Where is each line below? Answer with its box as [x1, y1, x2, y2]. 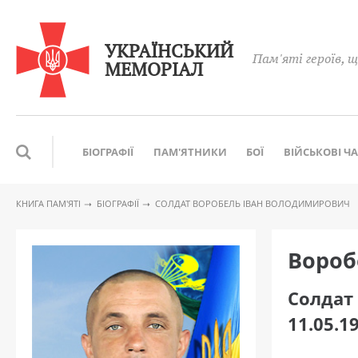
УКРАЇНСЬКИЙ [105, 39, 233, 63]
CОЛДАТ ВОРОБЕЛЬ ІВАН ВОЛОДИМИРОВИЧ [153, 197, 350, 209]
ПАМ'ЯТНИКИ [153, 145, 227, 159]
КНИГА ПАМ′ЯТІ [16, 197, 81, 209]
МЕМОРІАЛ [105, 58, 203, 82]
